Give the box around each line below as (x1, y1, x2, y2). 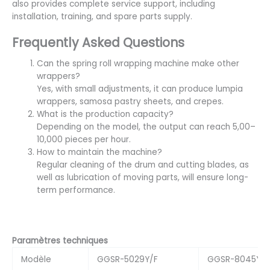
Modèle (20, 254, 51, 266)
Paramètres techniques (12, 235, 108, 247)
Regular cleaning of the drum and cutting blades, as (37, 159, 250, 171)
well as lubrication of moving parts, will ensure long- (37, 171, 249, 183)
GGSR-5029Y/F (96, 254, 158, 266)
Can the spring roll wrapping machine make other (37, 57, 240, 69)
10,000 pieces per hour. (37, 133, 131, 145)
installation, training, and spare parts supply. (12, 10, 192, 22)
